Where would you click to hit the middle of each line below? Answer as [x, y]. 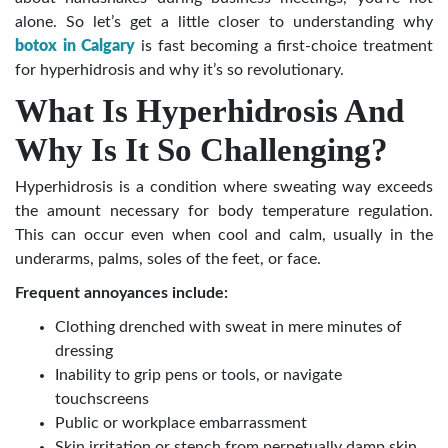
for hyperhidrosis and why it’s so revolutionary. [179, 70]
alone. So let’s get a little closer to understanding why [224, 22]
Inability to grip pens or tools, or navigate [198, 375]
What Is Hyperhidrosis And [209, 111]
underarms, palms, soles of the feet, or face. [168, 259]
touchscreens [102, 399]
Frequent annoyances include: [121, 293]
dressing [84, 351]
